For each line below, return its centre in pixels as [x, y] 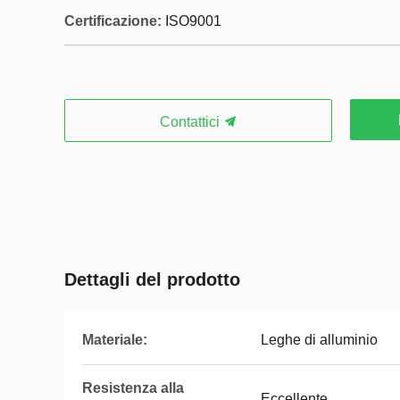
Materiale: [115, 340]
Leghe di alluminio [319, 340]
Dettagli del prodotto [152, 279]
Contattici [191, 122]
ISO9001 [193, 21]
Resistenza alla [133, 388]
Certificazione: [113, 21]
